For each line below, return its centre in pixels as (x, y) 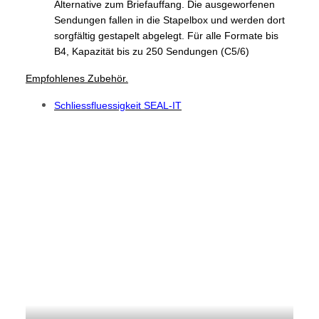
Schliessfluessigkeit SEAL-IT (118, 105)
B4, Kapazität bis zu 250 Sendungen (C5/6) (152, 51)
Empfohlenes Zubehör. (77, 78)
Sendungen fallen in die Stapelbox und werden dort (169, 20)
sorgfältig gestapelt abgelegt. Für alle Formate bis (166, 35)
